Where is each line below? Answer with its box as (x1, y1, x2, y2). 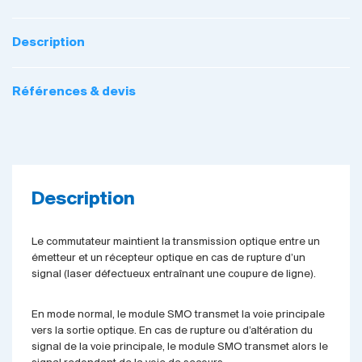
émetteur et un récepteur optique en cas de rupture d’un (31, 252, 305, 265)
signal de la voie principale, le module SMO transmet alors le (31, 341, 328, 354)
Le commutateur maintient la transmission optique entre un (31, 236, 320, 249)
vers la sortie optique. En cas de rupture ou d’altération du (31, 325, 313, 338)
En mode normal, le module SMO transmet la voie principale (31, 309, 325, 322)
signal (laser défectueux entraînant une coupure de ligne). (31, 268, 316, 281)
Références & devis (12, 86, 136, 99)
